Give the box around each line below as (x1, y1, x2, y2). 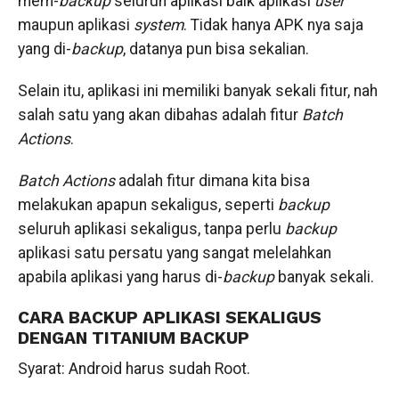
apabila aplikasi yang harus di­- (17, 268, 223, 286)
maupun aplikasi (17, 16, 134, 34)
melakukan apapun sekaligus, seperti (17, 196, 278, 214)
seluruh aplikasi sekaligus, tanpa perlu (17, 220, 285, 238)
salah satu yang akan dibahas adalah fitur (17, 106, 302, 124)
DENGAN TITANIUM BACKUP (17, 328, 249, 348)
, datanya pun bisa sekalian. (122, 40, 309, 58)
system (133, 16, 183, 34)
